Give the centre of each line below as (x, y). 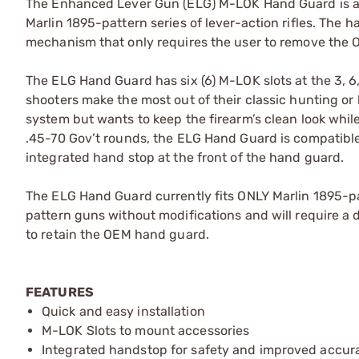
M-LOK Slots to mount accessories (146, 330)
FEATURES (60, 292)
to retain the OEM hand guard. (117, 234)
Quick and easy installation (123, 311)
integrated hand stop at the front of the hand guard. (185, 157)
